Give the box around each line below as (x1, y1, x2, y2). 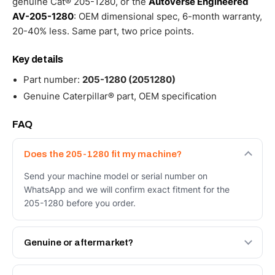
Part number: (23, 74, 82, 85)
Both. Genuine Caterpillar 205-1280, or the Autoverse (24, 258, 237, 269)
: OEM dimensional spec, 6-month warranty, (74, 10, 262, 22)
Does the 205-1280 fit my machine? (24, 149, 182, 159)
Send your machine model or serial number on (24, 170, 207, 181)
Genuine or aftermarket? (24, 237, 133, 247)
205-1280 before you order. (24, 197, 136, 208)
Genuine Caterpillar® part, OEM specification (23, 90, 217, 102)
